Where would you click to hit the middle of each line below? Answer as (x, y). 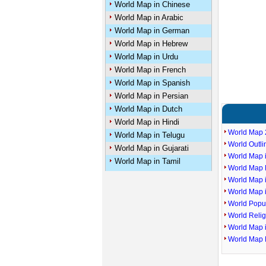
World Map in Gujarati (151, 148)
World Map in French (150, 70)
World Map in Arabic (149, 18)
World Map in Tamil (147, 161)
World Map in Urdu (146, 57)
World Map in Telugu (149, 135)
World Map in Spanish (152, 83)
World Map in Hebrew (151, 44)
